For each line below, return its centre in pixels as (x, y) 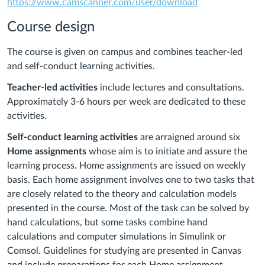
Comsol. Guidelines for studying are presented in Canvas (124, 251)
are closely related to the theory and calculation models (122, 194)
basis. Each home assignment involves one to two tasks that (131, 180)
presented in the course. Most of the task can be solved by (128, 209)
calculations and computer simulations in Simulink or (117, 237)
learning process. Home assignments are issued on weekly (126, 166)
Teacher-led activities (52, 88)
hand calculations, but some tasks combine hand (107, 223)
